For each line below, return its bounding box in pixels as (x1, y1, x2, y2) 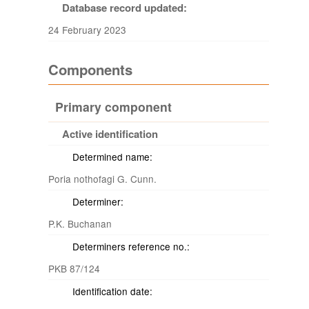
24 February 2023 (48, 23, 126, 37)
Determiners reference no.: (72, 239, 190, 253)
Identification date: (72, 284, 152, 298)
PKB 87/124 (48, 261, 100, 275)
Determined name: (72, 150, 152, 163)
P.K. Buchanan (48, 217, 112, 230)
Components (48, 59, 132, 79)
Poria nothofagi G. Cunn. (48, 172, 157, 186)
